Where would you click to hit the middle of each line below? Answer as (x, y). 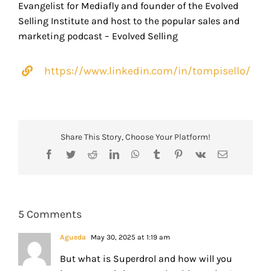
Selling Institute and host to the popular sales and (129, 21)
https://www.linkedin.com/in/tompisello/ (148, 70)
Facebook (72, 154)
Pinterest (199, 154)
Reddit (109, 154)
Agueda (73, 237)
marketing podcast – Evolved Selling (98, 36)
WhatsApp (159, 154)
